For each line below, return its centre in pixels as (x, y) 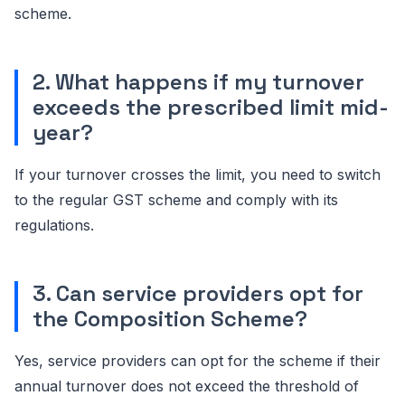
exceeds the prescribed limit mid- (211, 107)
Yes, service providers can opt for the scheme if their (198, 360)
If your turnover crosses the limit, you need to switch (198, 174)
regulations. (54, 225)
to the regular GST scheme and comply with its (176, 199)
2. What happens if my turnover (198, 81)
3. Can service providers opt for (198, 293)
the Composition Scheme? (170, 318)
